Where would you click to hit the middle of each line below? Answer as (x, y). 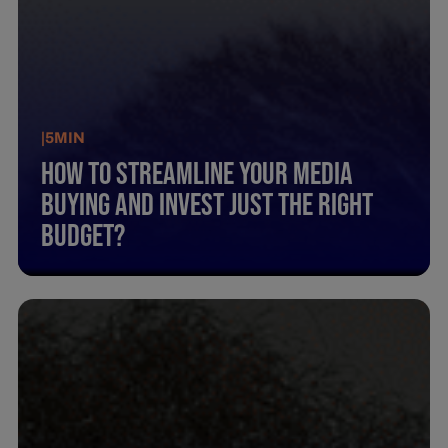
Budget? (83, 237)
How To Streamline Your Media (197, 175)
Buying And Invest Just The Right (207, 206)
